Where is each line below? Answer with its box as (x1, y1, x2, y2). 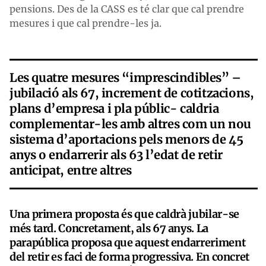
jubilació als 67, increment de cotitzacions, (9, 85, 254, 100)
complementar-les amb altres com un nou (9, 116, 251, 131)
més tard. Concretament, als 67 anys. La (9, 221, 208, 235)
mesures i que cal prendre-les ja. (9, 17, 161, 29)
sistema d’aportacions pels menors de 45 (9, 131, 243, 147)
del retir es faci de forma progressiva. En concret (9, 249, 250, 264)
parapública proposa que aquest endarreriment (9, 235, 246, 249)
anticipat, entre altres (9, 162, 132, 178)
